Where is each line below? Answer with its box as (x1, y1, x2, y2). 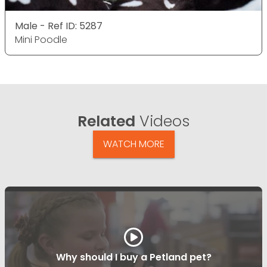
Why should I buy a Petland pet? (55, 250, 212, 264)
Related (77, 110, 135, 132)
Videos (135, 110, 190, 132)
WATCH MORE (103, 136, 164, 151)
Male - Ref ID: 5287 (15, 18, 103, 33)
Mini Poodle (15, 32, 67, 46)
